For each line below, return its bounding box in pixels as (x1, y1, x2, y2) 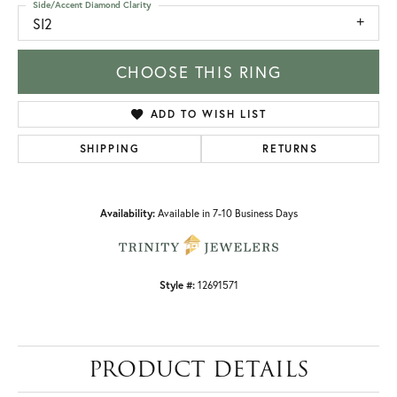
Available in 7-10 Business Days (157, 206, 298, 221)
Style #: (159, 278, 195, 292)
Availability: (99, 206, 155, 221)
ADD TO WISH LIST (150, 107, 267, 121)
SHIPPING (79, 142, 140, 156)
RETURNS (262, 142, 318, 156)
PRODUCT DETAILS (88, 353, 309, 386)
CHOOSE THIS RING (115, 61, 282, 83)
